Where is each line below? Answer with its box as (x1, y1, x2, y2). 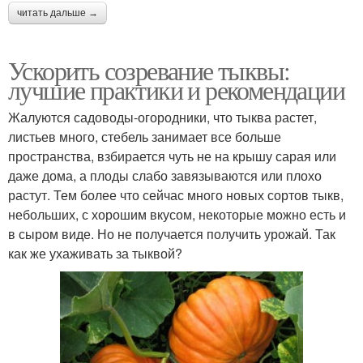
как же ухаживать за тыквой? (8, 243, 182, 263)
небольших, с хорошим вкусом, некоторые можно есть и (8, 204, 346, 224)
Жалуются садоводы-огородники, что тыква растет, (8, 107, 317, 126)
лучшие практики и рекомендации (8, 71, 344, 107)
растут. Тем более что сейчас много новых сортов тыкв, (8, 185, 344, 204)
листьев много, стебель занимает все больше (8, 126, 281, 146)
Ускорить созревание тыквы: (8, 52, 290, 88)
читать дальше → (17, 6, 98, 19)
